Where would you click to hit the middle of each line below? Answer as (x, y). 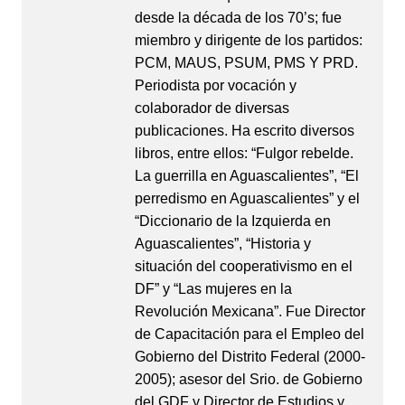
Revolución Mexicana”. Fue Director (250, 311)
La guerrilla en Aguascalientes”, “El (246, 175)
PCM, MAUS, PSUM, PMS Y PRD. (246, 62)
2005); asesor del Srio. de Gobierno (248, 379)
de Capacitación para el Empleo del (249, 334)
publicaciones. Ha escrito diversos (244, 130)
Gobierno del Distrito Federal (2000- (250, 356)
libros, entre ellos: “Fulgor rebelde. (244, 153)
